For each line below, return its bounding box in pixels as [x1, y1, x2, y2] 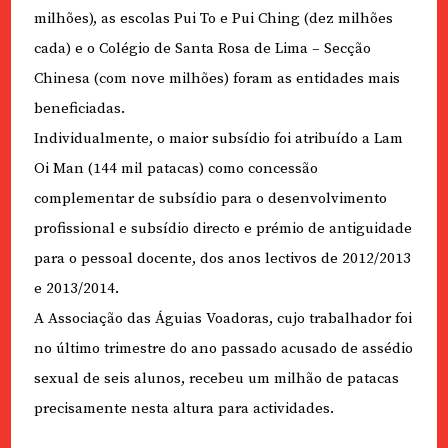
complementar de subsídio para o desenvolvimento [33, 188, 387, 208]
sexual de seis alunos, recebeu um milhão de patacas [33, 368, 399, 388]
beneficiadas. [33, 98, 125, 118]
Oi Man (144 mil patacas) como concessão [33, 158, 318, 178]
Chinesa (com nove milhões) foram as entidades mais [33, 68, 400, 88]
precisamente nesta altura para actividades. [33, 398, 334, 418]
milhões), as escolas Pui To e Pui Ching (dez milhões [33, 8, 393, 28]
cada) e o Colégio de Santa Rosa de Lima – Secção [33, 38, 371, 58]
